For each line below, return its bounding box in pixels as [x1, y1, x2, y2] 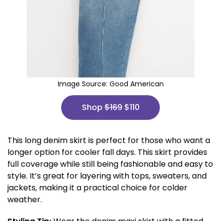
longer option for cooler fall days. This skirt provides [7, 147, 207, 158]
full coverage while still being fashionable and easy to [7, 158, 213, 170]
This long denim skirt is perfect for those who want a [7, 135, 210, 146]
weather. [7, 194, 42, 205]
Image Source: [57, 79, 110, 89]
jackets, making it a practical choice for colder [7, 182, 187, 193]
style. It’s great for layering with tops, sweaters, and [7, 170, 207, 182]
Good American [109, 79, 164, 89]
